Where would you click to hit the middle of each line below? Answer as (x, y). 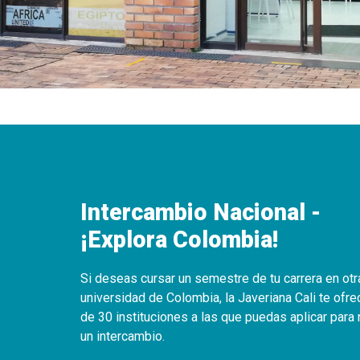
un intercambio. (123, 336)
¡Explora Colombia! (179, 239)
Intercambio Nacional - (200, 212)
